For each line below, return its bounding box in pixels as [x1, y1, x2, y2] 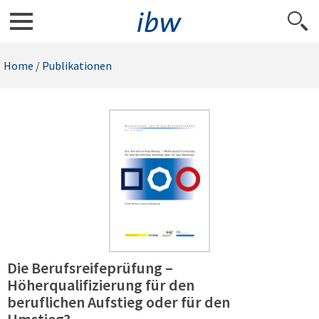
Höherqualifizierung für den [7, 275, 194, 295]
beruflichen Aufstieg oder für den [7, 292, 230, 312]
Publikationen [42, 58, 112, 73]
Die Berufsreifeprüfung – [7, 258, 173, 278]
